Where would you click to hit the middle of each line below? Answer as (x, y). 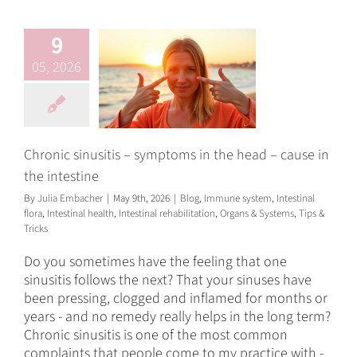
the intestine (61, 176)
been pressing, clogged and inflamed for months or (176, 298)
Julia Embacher (70, 198)
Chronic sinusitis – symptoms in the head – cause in (177, 155)
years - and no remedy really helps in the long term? (177, 316)
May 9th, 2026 (141, 198)
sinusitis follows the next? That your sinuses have (168, 280)
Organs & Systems (257, 213)
